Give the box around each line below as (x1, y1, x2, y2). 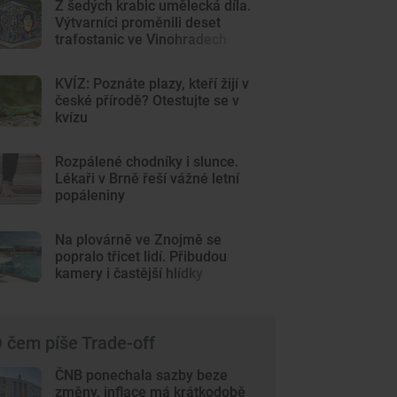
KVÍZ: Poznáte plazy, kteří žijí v (55, 75, 250, 92)
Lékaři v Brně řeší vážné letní (55, 170, 240, 187)
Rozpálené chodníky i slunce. (55, 153, 239, 170)
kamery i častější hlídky (55, 265, 204, 282)
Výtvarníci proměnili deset (55, 14, 222, 31)
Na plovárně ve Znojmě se (55, 231, 222, 248)
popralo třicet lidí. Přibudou (55, 248, 228, 265)
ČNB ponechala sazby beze (55, 367, 229, 384)
